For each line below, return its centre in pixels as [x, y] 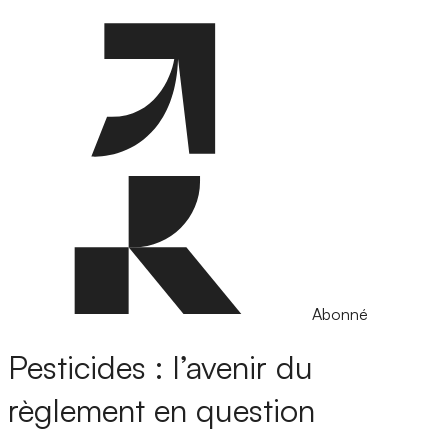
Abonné [340, 314]
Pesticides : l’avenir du [160, 367]
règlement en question [161, 410]
